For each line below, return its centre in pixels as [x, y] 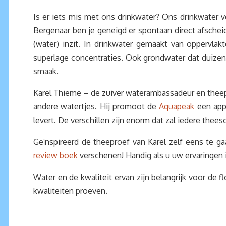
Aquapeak [177, 106]
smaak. [46, 71]
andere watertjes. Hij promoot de [96, 106]
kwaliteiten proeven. [70, 191]
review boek [55, 155]
